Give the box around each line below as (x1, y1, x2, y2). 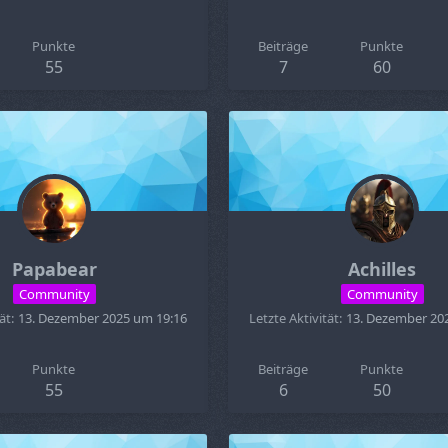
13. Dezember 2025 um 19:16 (18, 309, 187, 327)
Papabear (11, 257, 97, 281)
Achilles (348, 257, 416, 281)
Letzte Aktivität (249, 309, 339, 327)
